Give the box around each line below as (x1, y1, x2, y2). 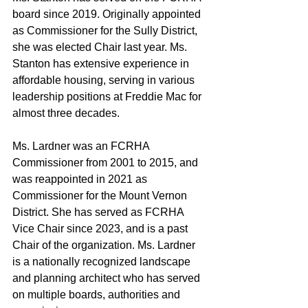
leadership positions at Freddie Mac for (12, 90, 204, 102)
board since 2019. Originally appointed (12, 8, 203, 20)
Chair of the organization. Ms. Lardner (12, 239, 198, 251)
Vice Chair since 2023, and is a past (12, 222, 190, 234)
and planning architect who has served (12, 272, 203, 284)
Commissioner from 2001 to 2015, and (12, 156, 201, 168)
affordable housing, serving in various (12, 74, 197, 86)
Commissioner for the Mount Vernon (12, 189, 190, 201)
